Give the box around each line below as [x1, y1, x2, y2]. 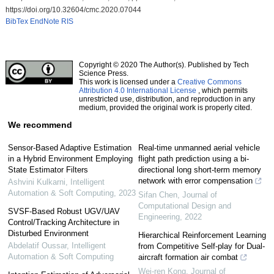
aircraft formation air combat [138, 252, 238, 262]
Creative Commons [177, 77, 242, 86]
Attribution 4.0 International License [78, 86, 196, 95]
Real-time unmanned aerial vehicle [138, 143, 260, 152]
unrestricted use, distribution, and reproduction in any [78, 94, 255, 103]
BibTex [5, 17, 28, 26]
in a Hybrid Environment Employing [7, 154, 133, 163]
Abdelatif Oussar [7, 240, 67, 250]
